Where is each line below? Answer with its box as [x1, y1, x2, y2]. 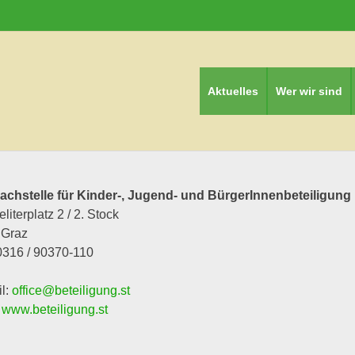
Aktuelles [208, 84, 258, 97]
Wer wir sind [276, 84, 342, 97]
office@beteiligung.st [11, 284, 130, 297]
